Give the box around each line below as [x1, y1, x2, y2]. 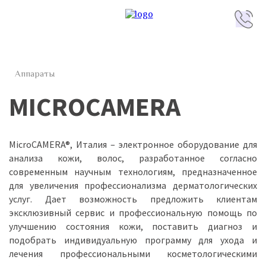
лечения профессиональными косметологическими [9, 248, 257, 259]
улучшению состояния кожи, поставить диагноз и [9, 220, 257, 232]
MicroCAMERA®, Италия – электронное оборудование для [9, 138, 257, 150]
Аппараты [15, 68, 55, 78]
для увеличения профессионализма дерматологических [9, 179, 257, 191]
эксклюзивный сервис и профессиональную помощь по [9, 207, 257, 218]
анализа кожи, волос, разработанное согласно [9, 152, 257, 164]
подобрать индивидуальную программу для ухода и [9, 234, 257, 246]
